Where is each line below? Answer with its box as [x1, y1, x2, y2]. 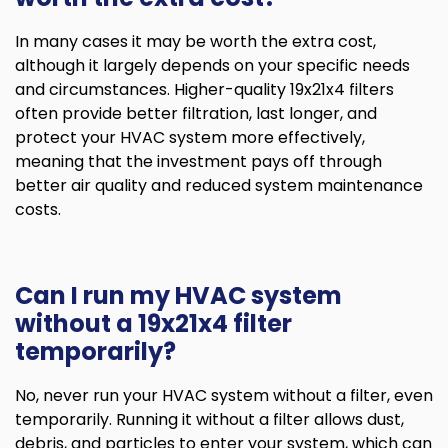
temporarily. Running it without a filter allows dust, [15, 407, 404, 431]
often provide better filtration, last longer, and [15, 101, 377, 125]
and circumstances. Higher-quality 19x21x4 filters [15, 77, 394, 101]
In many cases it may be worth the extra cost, [15, 29, 376, 53]
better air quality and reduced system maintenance [15, 173, 423, 197]
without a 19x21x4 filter [15, 306, 292, 340]
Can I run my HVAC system [15, 278, 342, 312]
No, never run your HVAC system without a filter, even [15, 383, 433, 407]
